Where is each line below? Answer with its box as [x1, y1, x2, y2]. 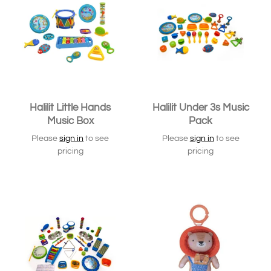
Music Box [47, 116, 94, 127]
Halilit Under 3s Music [152, 102, 249, 114]
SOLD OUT [86, 194, 122, 201]
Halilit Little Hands [30, 102, 111, 114]
